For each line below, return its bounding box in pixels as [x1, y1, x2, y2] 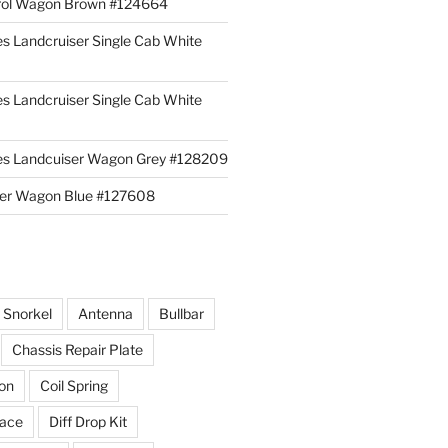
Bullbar [158, 305, 204, 323]
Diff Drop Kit [48, 413, 127, 431]
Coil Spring [39, 377, 108, 395]
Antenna [77, 305, 133, 323]
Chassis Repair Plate [11, 341, 143, 359]
